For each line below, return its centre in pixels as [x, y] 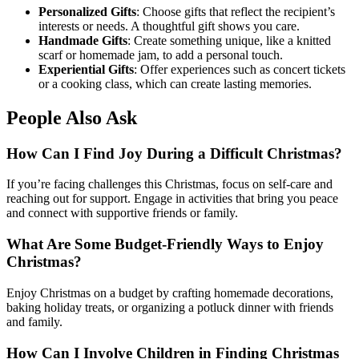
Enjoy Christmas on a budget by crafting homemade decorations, [170, 292]
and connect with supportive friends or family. [122, 213]
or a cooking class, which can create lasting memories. [175, 83]
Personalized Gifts [87, 11]
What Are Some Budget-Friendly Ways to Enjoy [165, 244]
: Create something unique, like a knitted [229, 40]
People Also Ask [72, 117]
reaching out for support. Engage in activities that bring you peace [172, 199]
